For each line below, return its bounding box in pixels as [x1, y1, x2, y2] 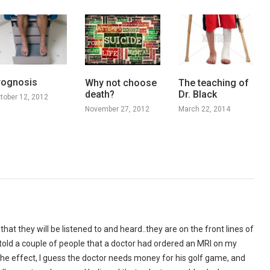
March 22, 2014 [178, 104, 231, 113]
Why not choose [84, 77, 157, 89]
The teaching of [178, 77, 250, 89]
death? [84, 88, 115, 100]
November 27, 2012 [84, 104, 149, 113]
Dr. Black [178, 88, 218, 100]
